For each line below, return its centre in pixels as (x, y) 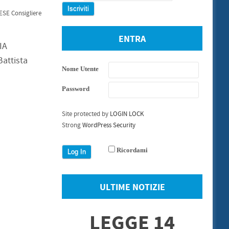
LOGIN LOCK (127, 114)
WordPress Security (109, 125)
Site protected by (86, 114)
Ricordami (132, 150)
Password (76, 89)
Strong (72, 125)
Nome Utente (80, 69)
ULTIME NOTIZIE (132, 187)
